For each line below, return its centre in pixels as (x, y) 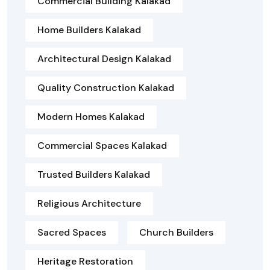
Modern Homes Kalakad (91, 117)
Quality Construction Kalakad (106, 88)
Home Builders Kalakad (89, 30)
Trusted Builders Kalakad (94, 175)
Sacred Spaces (72, 233)
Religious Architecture (89, 204)
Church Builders (176, 233)
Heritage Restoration (85, 262)
